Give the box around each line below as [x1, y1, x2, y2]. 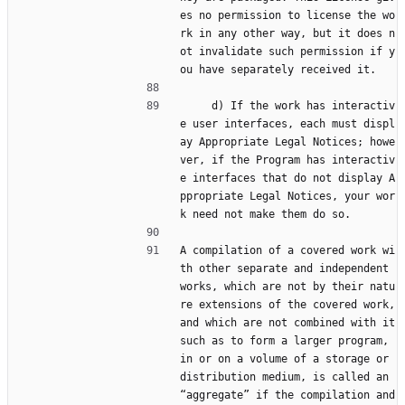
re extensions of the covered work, [180, 298, 395, 312]
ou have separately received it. [180, 63, 376, 77]
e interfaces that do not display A [180, 172, 395, 185]
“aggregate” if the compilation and [180, 389, 395, 402]
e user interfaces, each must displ [180, 118, 395, 131]
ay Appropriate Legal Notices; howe [180, 136, 395, 149]
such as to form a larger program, [180, 334, 389, 348]
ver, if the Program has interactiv [180, 154, 395, 167]
